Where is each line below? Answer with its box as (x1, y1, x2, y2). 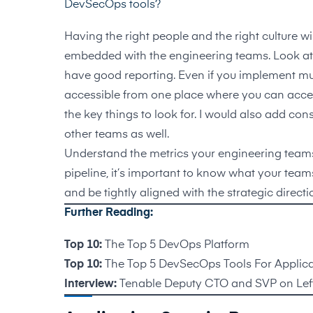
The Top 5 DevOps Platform (105, 240, 249, 251)
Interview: (64, 279, 117, 290)
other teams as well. (64, 129, 169, 140)
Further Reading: (64, 208, 153, 219)
